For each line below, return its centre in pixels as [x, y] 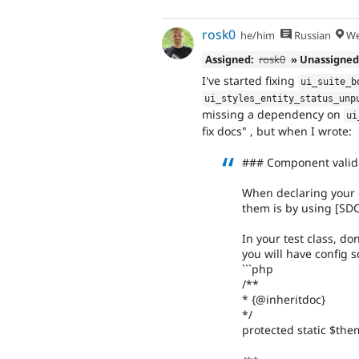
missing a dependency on [273, 115]
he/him [258, 36]
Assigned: [229, 59]
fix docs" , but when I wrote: [277, 131]
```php [258, 269]
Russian [311, 36]
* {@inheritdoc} [284, 300]
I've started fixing [250, 81]
